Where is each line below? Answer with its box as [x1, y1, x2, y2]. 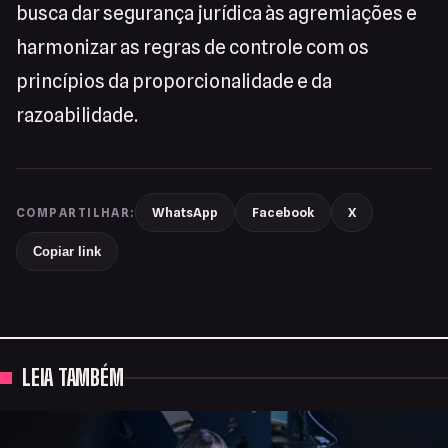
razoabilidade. [16, 104, 138, 127]
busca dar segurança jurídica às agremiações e [16, 2, 417, 25]
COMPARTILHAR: [16, 205, 135, 221]
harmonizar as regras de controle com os [16, 36, 369, 59]
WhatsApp [151, 204, 218, 221]
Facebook [251, 204, 314, 221]
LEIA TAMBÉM [22, 364, 124, 392]
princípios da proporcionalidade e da [16, 70, 332, 93]
